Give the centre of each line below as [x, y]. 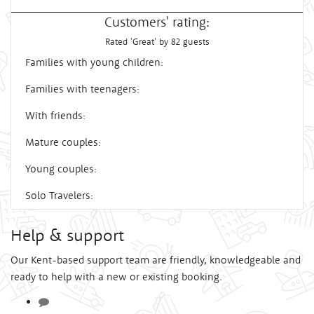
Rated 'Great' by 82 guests [157, 41]
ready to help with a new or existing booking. [116, 276]
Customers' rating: [157, 21]
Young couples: [61, 168]
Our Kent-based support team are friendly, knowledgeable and [156, 259]
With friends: [55, 115]
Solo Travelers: [59, 195]
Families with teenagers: [82, 88]
